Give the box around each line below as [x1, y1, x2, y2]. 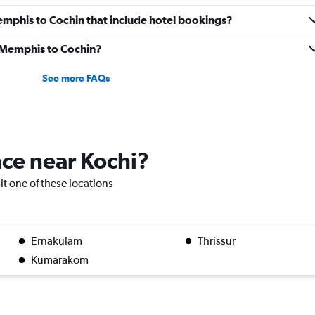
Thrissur [197, 234, 236, 248]
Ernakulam [30, 234, 82, 248]
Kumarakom [30, 253, 89, 267]
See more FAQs [41, 72, 110, 84]
